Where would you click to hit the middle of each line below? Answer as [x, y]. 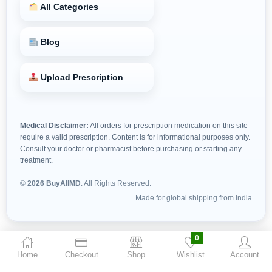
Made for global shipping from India [194, 198]
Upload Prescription [80, 77]
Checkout [81, 255]
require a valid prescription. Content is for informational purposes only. [135, 138]
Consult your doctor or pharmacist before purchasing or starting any [131, 149]
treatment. [36, 161]
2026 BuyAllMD [54, 184]
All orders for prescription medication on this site [168, 126]
